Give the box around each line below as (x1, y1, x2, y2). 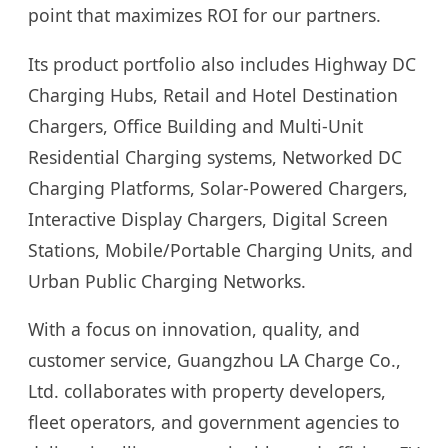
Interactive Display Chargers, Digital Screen (28, 206, 388, 231)
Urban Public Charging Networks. (28, 268, 306, 293)
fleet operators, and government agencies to (28, 410, 400, 435)
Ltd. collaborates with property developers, (28, 379, 386, 404)
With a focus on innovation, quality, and (28, 317, 360, 342)
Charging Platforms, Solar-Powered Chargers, (28, 175, 408, 200)
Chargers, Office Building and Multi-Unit (28, 113, 363, 138)
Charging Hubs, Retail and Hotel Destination (28, 82, 398, 107)
